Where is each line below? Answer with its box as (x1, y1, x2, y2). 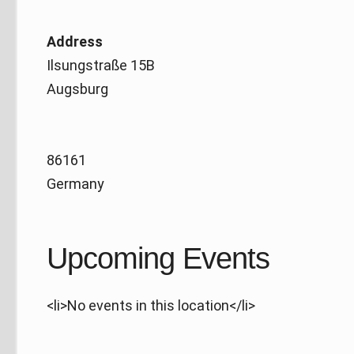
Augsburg (47, 80, 109, 97)
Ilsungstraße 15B (47, 56, 156, 73)
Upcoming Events (47, 241, 270, 275)
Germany (47, 175, 105, 192)
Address (47, 32, 104, 50)
